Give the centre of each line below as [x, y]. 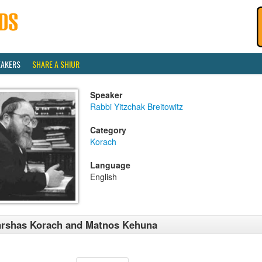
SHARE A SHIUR [56, 64]
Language [110, 165]
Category [108, 130]
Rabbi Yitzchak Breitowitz [137, 106]
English [104, 177]
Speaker [106, 95]
